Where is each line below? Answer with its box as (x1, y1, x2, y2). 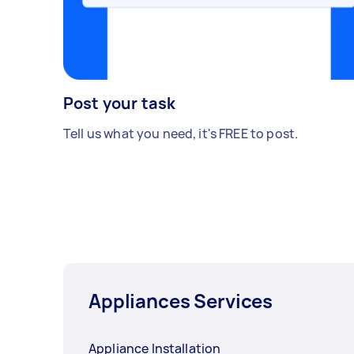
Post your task (63, 92, 176, 115)
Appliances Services (88, 288, 273, 314)
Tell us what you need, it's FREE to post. (63, 125, 299, 143)
